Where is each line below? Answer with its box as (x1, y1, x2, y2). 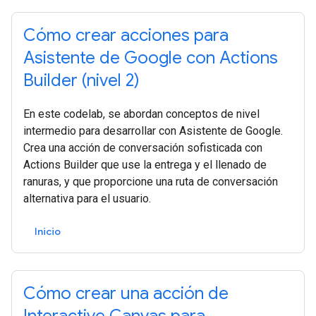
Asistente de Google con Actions (23, 47, 278, 68)
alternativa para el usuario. (23, 192, 151, 205)
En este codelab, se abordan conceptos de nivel (23, 107, 260, 121)
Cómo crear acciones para (23, 25, 229, 46)
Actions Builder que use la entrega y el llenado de (23, 158, 267, 171)
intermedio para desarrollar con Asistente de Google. (23, 124, 283, 138)
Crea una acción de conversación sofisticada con (23, 141, 262, 154)
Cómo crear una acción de (23, 283, 229, 304)
